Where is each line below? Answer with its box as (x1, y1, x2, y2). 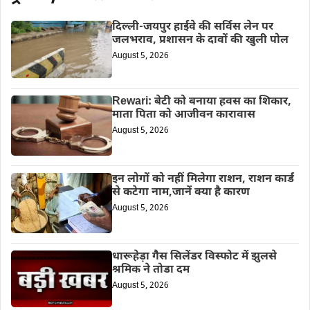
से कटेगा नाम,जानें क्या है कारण (111, 185, 250, 200)
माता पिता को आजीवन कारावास (111, 107, 255, 122)
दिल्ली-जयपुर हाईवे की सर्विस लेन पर (111, 19, 273, 35)
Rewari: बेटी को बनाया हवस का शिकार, (111, 94, 291, 109)
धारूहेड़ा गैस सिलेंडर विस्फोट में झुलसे (111, 250, 277, 265)
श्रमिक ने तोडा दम (111, 263, 190, 278)
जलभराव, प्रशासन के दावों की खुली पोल (111, 33, 289, 48)
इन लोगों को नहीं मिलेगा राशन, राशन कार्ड (111, 172, 294, 187)
